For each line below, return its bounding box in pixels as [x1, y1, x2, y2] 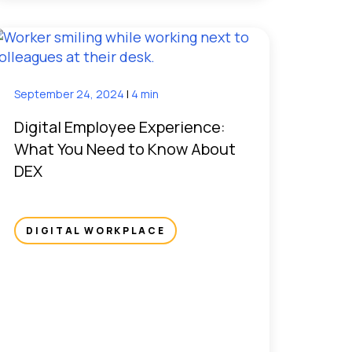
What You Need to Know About [14, 138, 236, 160]
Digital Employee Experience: [14, 116, 226, 138]
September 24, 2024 [14, 86, 127, 102]
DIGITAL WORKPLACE [26, 224, 166, 238]
